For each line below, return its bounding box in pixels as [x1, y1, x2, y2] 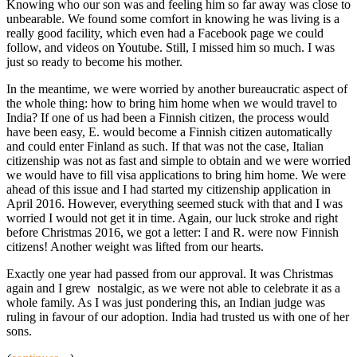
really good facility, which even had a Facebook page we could [6, 26, 324, 41]
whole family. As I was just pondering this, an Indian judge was [6, 296, 325, 310]
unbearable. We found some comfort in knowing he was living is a [6, 12, 339, 26]
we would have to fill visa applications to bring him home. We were [6, 168, 346, 182]
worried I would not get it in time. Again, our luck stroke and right [6, 211, 338, 226]
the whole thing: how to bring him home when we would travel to [6, 96, 337, 111]
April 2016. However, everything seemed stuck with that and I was [6, 197, 343, 211]
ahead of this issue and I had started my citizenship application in [6, 182, 331, 197]
